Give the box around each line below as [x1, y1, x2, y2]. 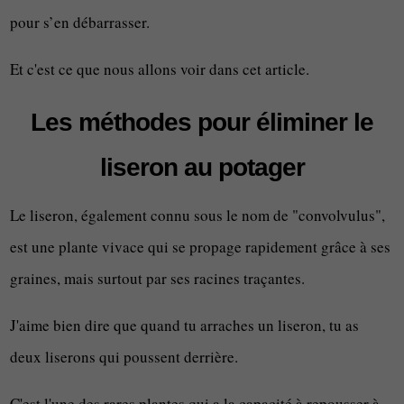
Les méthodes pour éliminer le [31, 108, 373, 136]
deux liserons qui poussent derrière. [10, 346, 239, 367]
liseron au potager [99, 153, 305, 181]
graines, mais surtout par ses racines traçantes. [10, 268, 306, 289]
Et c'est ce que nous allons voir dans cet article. [10, 59, 310, 79]
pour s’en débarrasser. [10, 12, 151, 32]
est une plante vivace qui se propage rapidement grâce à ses [10, 236, 391, 257]
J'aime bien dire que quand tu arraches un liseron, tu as [10, 315, 360, 335]
